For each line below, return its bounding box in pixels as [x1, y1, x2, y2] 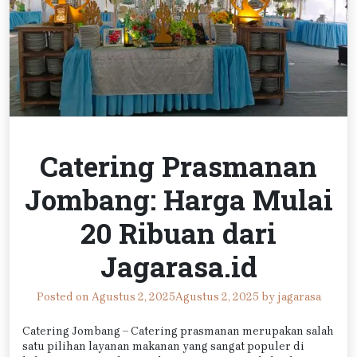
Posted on [36, 289, 92, 304]
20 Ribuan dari [80, 214, 277, 251]
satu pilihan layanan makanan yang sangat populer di [22, 339, 304, 353]
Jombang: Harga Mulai [24, 180, 333, 218]
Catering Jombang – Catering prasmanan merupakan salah [22, 324, 334, 338]
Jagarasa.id [100, 247, 257, 284]
